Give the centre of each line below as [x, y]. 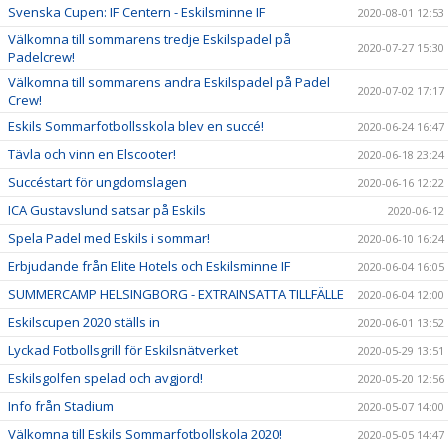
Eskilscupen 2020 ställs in [84, 322]
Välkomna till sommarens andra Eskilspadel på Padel [169, 82]
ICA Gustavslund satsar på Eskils [107, 210]
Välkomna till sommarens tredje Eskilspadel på [149, 39]
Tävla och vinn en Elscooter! [92, 154]
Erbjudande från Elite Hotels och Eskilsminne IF [149, 266]
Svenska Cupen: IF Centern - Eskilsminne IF [136, 12]
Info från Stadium [61, 406]
